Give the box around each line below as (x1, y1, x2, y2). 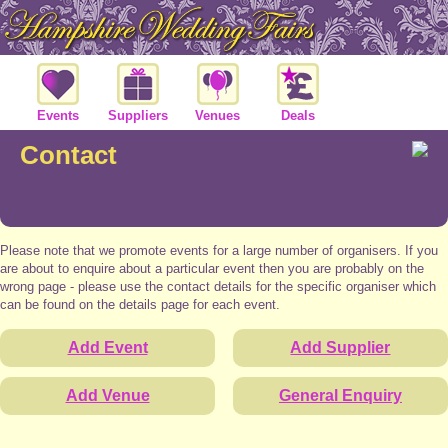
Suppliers (107, 107, 168, 123)
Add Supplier (290, 338, 391, 356)
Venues (195, 107, 240, 123)
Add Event (67, 338, 148, 356)
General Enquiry (278, 386, 402, 404)
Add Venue (65, 386, 150, 404)
